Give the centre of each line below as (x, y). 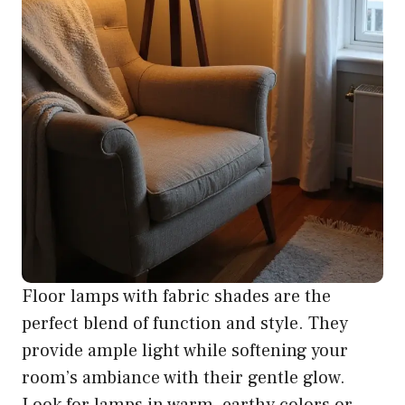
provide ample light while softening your (185, 350)
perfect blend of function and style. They (185, 323)
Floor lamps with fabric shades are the (176, 296)
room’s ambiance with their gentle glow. (184, 377)
